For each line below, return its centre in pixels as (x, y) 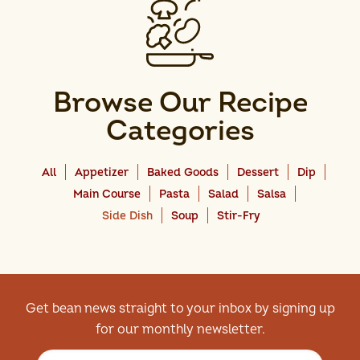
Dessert (258, 172)
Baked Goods (183, 172)
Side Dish (127, 215)
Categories (180, 131)
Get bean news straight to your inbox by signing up (180, 308)
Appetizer (102, 172)
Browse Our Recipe (180, 102)
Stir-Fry (238, 215)
